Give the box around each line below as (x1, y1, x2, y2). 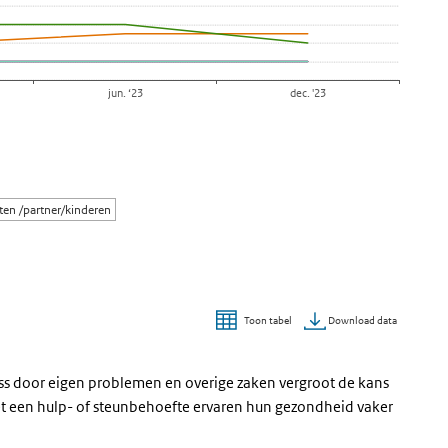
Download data (326, 312, 397, 328)
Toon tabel (244, 313, 292, 328)
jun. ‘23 (107, 85, 143, 101)
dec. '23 (289, 85, 326, 101)
